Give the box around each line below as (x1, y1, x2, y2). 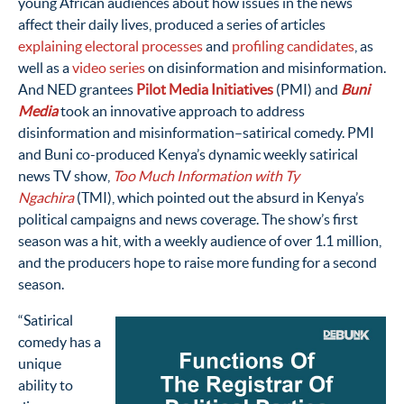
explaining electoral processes (18, 37, 203, 54)
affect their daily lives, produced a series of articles (18, 15, 326, 32)
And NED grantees (18, 80, 136, 97)
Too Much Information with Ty (113, 167, 299, 184)
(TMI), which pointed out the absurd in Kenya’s (74, 188, 364, 206)
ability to (18, 376, 73, 393)
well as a (18, 59, 72, 76)
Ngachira (18, 188, 74, 206)
